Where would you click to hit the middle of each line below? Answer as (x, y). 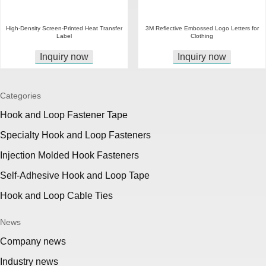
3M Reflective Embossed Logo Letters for (202, 28)
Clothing (202, 36)
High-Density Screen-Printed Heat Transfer (64, 28)
